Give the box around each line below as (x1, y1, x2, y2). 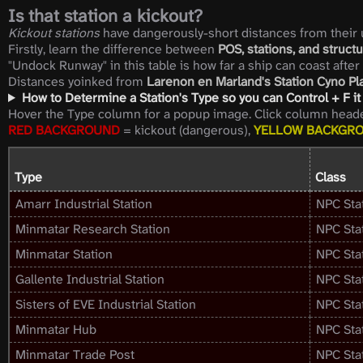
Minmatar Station (15, 246, 113, 263)
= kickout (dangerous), (120, 122, 254, 139)
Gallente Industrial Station (15, 271, 164, 288)
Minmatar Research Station (15, 220, 170, 237)
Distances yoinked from (8, 73, 147, 90)
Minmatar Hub (15, 321, 96, 338)
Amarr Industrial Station (15, 195, 152, 212)
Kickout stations (8, 24, 100, 41)
